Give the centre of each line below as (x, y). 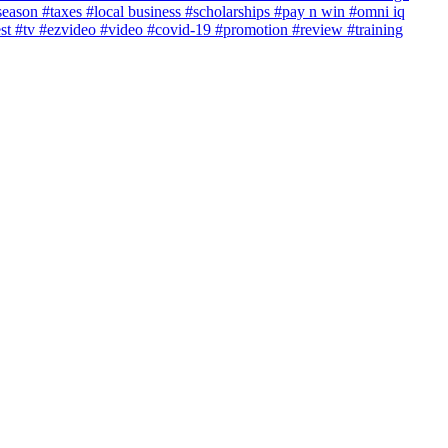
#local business (135, 11)
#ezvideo (69, 29)
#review (319, 29)
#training (375, 29)
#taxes (64, 11)
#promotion (253, 29)
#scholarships (229, 11)
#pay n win (311, 11)
